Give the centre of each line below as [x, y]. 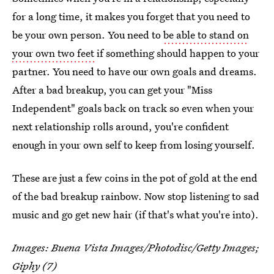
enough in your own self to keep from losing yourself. [134, 145]
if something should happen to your [177, 53]
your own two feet [53, 53]
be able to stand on [206, 35]
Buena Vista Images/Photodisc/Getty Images [154, 248]
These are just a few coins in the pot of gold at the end [135, 178]
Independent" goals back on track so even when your [133, 108]
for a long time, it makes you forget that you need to [131, 17]
